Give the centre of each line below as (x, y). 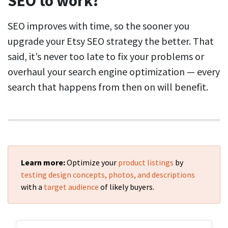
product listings (146, 162)
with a (32, 187)
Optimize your (92, 162)
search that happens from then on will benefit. (109, 87)
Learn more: (44, 162)
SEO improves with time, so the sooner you (98, 25)
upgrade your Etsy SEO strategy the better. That (111, 41)
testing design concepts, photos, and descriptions (108, 174)
